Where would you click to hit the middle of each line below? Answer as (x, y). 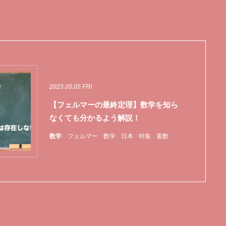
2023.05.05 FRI (70, 86)
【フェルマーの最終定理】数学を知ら (114, 105)
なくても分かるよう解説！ (95, 118)
